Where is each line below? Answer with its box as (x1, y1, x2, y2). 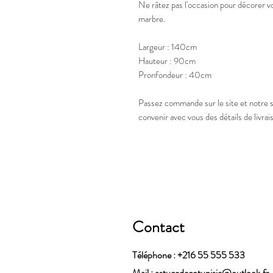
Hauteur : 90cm (138, 54, 196, 68)
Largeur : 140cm (138, 40, 197, 54)
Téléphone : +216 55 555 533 (132, 248, 245, 262)
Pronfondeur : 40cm (138, 68, 211, 82)
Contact (132, 216, 185, 238)
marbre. (138, 12, 165, 26)
